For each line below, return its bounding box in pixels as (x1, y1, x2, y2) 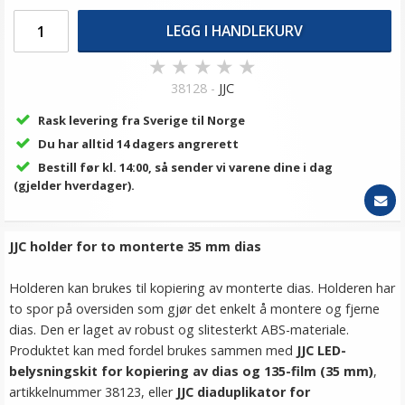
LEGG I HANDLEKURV (166, 20, 304, 41)
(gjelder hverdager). (14, 177, 135, 193)
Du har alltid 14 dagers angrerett (37, 136, 239, 152)
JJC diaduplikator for (176, 383, 310, 400)
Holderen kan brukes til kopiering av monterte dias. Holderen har (9, 279, 395, 297)
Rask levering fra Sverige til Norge (37, 112, 245, 128)
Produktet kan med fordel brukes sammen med (9, 342, 297, 359)
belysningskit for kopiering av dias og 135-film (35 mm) (9, 363, 373, 380)
